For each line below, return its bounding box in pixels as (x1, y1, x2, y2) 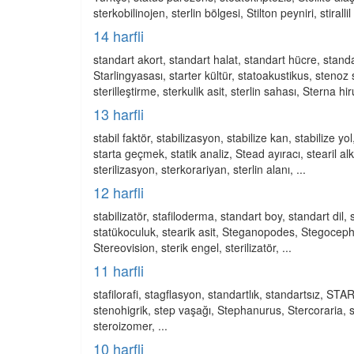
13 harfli (93, 104, 144, 124)
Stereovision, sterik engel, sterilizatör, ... (93, 239, 292, 255)
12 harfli (93, 182, 144, 202)
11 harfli (93, 260, 144, 281)
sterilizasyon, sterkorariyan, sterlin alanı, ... (93, 161, 306, 177)
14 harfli (93, 25, 144, 46)
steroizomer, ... (93, 318, 168, 333)
